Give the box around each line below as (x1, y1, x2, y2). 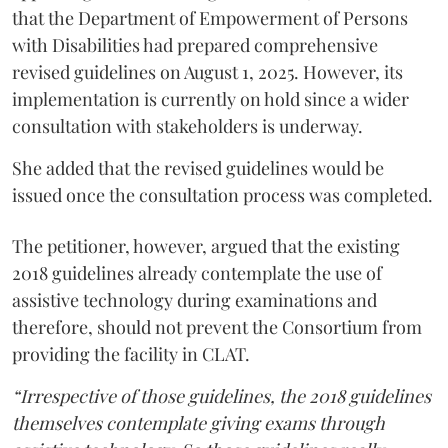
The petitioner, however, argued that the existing (12, 233, 400, 258)
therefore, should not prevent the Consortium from (12, 314, 422, 339)
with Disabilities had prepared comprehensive (12, 32, 378, 57)
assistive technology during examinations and (12, 287, 377, 312)
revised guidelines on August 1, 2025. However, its (12, 59, 403, 84)
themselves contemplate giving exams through (12, 410, 385, 435)
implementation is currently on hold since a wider (12, 86, 409, 111)
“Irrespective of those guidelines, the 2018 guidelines (12, 383, 431, 408)
